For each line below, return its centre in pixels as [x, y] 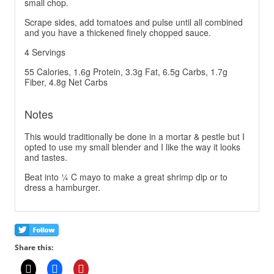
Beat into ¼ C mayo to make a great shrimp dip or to [126, 177]
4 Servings [45, 52]
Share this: [34, 248]
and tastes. [46, 157]
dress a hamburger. [62, 187]
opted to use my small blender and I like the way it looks [132, 147]
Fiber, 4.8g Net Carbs [66, 82]
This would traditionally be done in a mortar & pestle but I [135, 137]
